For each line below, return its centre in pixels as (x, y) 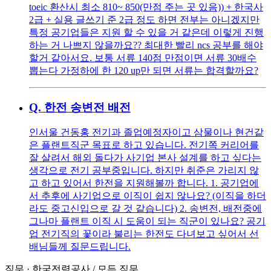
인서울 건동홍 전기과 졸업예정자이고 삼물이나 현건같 (146, 132)
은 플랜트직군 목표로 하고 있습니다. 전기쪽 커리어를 (144, 145)
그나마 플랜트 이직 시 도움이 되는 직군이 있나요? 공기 (147, 221)
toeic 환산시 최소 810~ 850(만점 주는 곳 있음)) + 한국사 (146, 7)
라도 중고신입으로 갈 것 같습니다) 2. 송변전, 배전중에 (145, 209)
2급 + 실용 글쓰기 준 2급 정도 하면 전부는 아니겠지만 (144, 19)
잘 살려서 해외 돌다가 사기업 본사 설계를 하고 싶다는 (145, 158)
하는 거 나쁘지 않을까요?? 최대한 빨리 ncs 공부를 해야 (146, 45)
